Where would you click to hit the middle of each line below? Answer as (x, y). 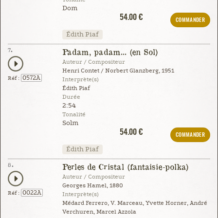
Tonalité (74, 114)
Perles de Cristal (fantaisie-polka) (125, 166)
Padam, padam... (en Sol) (110, 52)
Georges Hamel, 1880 (92, 185)
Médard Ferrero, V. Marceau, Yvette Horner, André (135, 203)
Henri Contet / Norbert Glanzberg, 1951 (118, 71)
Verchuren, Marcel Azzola (99, 212)
